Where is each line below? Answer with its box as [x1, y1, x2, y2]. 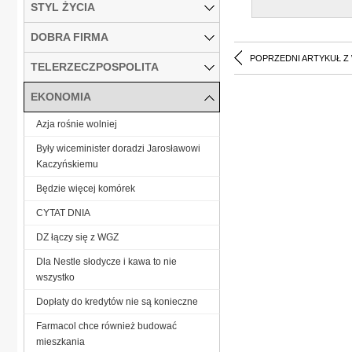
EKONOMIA [31, 90, 91, 103]
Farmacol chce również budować [36, 320, 177, 332]
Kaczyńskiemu [36, 158, 98, 170]
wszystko [36, 271, 75, 283]
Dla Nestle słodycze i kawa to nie [36, 255, 177, 267]
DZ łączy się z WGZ [36, 231, 119, 243]
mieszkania [36, 335, 85, 347]
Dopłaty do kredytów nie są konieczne [36, 295, 198, 307]
